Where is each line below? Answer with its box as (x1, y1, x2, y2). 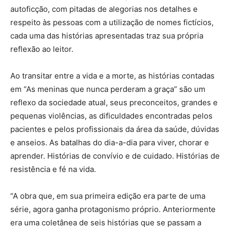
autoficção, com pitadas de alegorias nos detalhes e (10, 4, 198, 14)
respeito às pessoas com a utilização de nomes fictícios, (10, 17, 214, 27)
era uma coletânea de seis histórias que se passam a (10, 218, 201, 227)
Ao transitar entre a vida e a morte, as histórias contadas (10, 71, 215, 81)
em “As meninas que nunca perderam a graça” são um (10, 84, 205, 94)
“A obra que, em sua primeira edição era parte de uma (10, 191, 205, 201)
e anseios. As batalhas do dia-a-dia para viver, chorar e (10, 138, 209, 147)
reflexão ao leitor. (10, 44, 73, 54)
